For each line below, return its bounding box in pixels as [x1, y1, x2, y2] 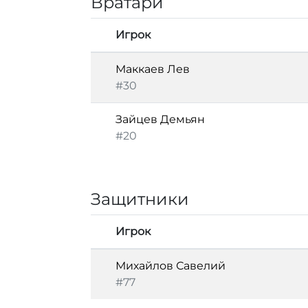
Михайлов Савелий [115, 259, 225, 272]
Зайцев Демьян [115, 113, 205, 126]
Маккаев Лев [115, 63, 190, 76]
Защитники [91, 189, 189, 209]
